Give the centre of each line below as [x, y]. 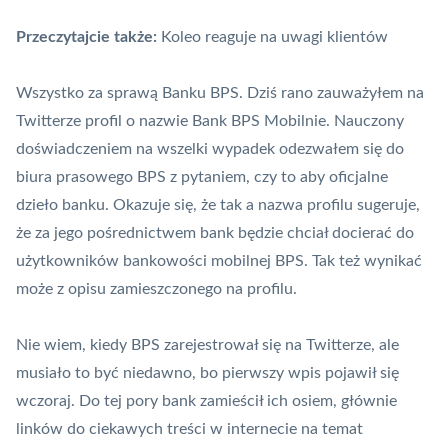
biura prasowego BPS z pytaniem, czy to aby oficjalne [202, 177]
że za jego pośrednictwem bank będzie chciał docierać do [215, 233]
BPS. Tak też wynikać [346, 261]
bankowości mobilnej [197, 261]
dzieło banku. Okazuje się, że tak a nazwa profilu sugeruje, [218, 205]
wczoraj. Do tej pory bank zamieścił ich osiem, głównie [206, 401]
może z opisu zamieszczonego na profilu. [156, 289]
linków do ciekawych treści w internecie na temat [189, 429]
